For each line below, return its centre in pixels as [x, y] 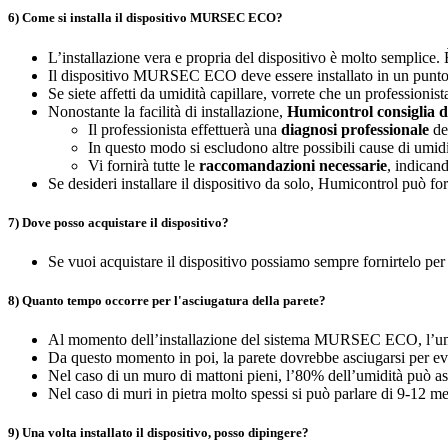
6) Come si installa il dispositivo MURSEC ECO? [145, 18]
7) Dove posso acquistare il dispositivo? [118, 222]
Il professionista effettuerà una [184, 129]
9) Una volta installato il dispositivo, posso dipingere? [158, 433]
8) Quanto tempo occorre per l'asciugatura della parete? [167, 301]
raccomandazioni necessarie [293, 165]
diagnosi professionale [355, 129]
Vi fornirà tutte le [143, 165]
